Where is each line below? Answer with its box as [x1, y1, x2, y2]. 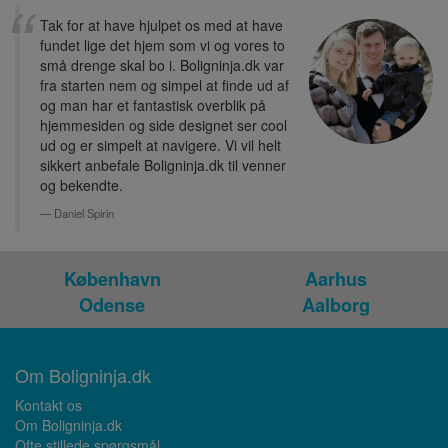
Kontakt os [15, 395, 82, 416]
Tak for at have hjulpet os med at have [40, 15, 283, 36]
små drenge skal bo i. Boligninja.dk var [40, 55, 284, 76]
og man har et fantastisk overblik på [40, 95, 266, 116]
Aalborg [302, 292, 370, 319]
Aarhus [305, 266, 367, 293]
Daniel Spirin [54, 205, 114, 222]
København [63, 266, 161, 293]
